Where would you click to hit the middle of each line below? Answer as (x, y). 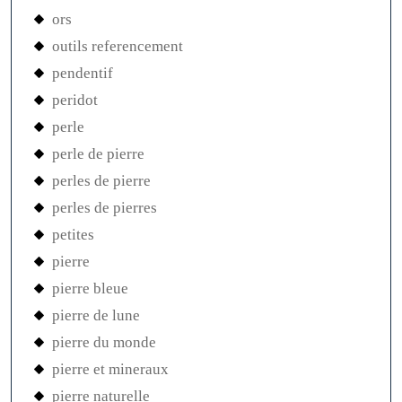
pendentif (83, 74)
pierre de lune (96, 316)
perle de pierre (98, 154)
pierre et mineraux (110, 370)
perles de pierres (105, 208)
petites (73, 235)
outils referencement (118, 47)
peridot (75, 100)
